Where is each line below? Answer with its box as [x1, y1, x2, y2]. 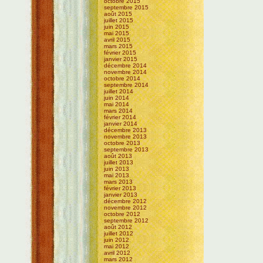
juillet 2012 [104, 230, 134, 237]
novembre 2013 [104, 133, 147, 140]
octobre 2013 [104, 139, 141, 146]
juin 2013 [104, 165, 130, 172]
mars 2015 [104, 42, 133, 49]
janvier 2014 [104, 120, 138, 127]
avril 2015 [104, 36, 131, 43]
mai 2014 [104, 100, 130, 107]
